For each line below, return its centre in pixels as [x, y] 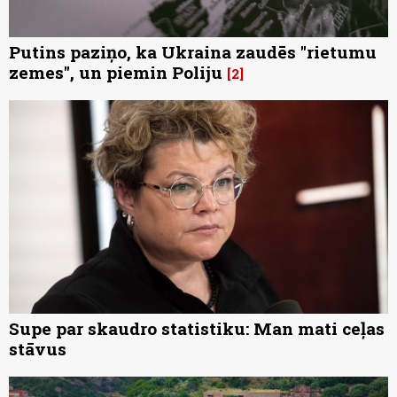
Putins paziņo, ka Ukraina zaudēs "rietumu [193, 52]
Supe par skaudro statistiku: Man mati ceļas [197, 328]
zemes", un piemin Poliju [116, 73]
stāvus [38, 348]
